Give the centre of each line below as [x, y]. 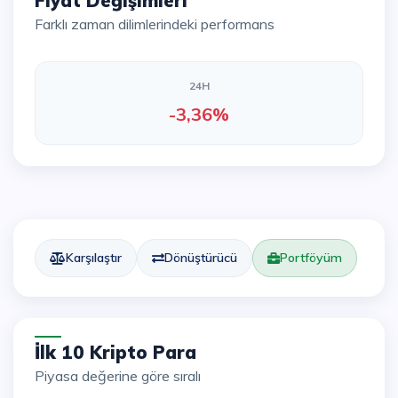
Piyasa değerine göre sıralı [123, 376]
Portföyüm [311, 258]
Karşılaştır [94, 258]
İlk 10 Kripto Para [118, 352]
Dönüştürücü [201, 258]
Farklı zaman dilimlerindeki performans [159, 24]
